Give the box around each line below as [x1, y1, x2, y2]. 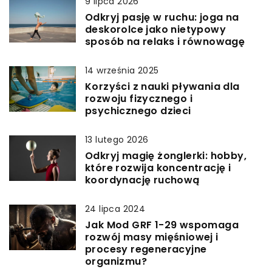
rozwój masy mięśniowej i [85, 229, 219, 244]
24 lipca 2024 [85, 202, 146, 215]
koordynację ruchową [85, 172, 200, 187]
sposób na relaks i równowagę [85, 34, 245, 49]
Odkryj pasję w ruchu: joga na [85, 10, 239, 24]
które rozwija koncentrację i [85, 160, 231, 175]
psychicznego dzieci [85, 103, 191, 118]
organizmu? [85, 254, 148, 268]
